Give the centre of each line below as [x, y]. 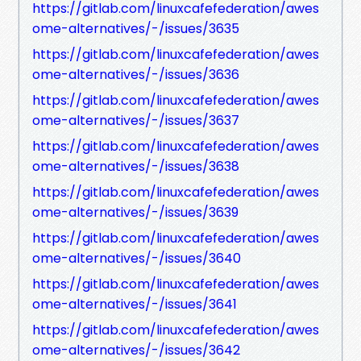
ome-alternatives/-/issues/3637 [136, 120]
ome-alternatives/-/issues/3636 [136, 74]
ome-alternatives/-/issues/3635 [136, 28]
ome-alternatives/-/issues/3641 [135, 304]
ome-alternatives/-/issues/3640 [137, 258]
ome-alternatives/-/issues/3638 [136, 166]
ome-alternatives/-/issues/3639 [135, 212]
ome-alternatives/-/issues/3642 [136, 350]
